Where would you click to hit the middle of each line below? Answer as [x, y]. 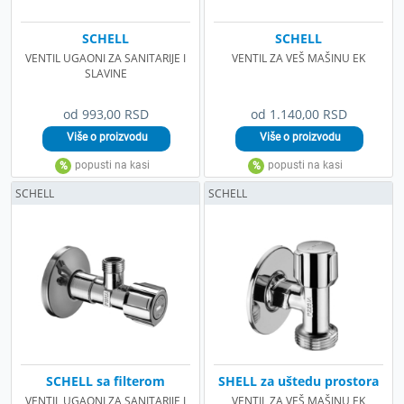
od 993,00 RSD [106, 114]
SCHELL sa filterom [106, 381]
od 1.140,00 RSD [298, 114]
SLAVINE [106, 73]
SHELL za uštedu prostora [298, 381]
